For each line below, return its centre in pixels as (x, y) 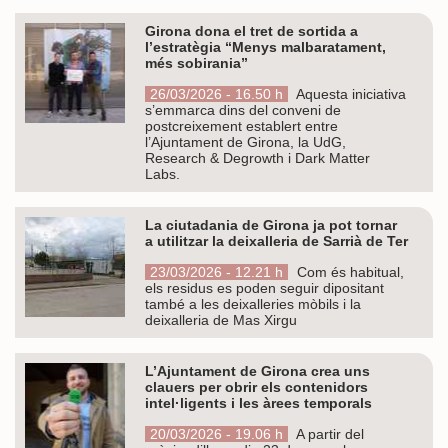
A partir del (328, 433)
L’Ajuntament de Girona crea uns (257, 370)
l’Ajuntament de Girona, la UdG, (245, 141)
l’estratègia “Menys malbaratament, (265, 46)
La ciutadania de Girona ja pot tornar (271, 224)
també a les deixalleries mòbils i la (253, 303)
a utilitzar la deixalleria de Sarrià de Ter (276, 240)
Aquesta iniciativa (349, 93)
